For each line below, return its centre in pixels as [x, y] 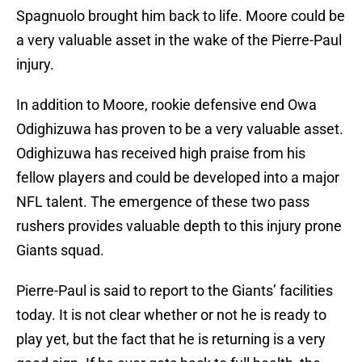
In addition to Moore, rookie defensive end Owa [166, 105]
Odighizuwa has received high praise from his [161, 154]
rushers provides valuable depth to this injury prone [179, 226]
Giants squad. [60, 250]
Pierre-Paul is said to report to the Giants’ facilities [175, 291]
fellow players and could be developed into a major [178, 178]
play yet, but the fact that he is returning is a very [171, 339]
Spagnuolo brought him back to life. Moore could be [181, 16]
